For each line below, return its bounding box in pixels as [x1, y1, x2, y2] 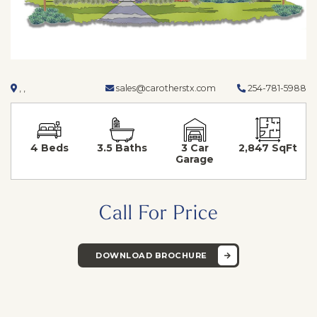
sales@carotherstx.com [114, 82, 216, 93]
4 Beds [30, 141, 69, 154]
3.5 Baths [97, 141, 148, 154]
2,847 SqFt [238, 141, 297, 154]
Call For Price [98, 198, 219, 224]
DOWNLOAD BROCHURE [96, 250, 207, 260]
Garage [175, 152, 214, 166]
